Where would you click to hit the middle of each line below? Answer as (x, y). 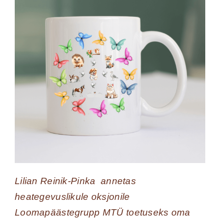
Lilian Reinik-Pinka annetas (75, 181)
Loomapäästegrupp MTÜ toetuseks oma (102, 212)
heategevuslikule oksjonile (72, 196)
